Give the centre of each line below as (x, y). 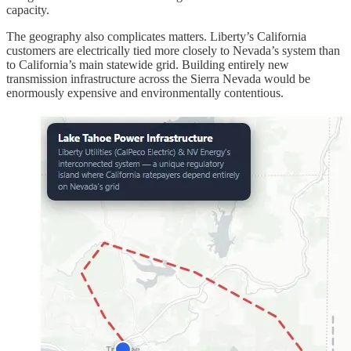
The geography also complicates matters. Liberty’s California (156, 37)
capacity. (28, 10)
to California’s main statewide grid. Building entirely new (148, 65)
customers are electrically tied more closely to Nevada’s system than (173, 51)
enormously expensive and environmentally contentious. (145, 93)
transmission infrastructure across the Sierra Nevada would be (158, 79)
